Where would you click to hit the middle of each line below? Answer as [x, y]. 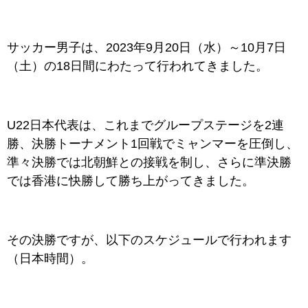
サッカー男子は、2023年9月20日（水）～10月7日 [146, 47]
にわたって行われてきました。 [181, 66]
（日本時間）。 [50, 258]
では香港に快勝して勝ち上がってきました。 [131, 181]
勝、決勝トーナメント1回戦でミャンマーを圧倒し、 [153, 144]
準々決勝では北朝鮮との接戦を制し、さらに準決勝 [149, 162]
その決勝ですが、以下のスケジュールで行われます [149, 240]
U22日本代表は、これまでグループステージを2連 [145, 125]
